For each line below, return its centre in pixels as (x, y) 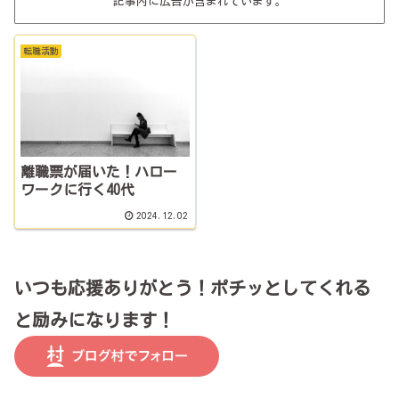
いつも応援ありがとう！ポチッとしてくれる (192, 288)
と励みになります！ (94, 320)
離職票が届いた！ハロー (99, 171)
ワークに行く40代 (78, 189)
